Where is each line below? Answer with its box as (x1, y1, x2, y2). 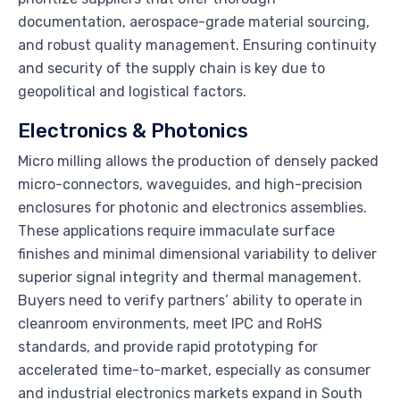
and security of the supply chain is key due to (18, 59, 325, 77)
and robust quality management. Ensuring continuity (18, 36, 377, 54)
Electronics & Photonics (18, 118, 248, 143)
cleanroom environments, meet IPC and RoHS (18, 314, 322, 332)
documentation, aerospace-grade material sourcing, (18, 12, 370, 30)
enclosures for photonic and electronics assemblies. (18, 198, 367, 216)
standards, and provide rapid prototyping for (18, 337, 318, 355)
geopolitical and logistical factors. (18, 82, 246, 100)
